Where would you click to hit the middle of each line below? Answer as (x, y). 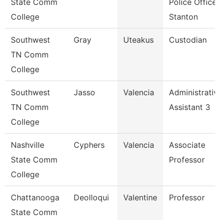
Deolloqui (91, 197)
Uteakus (138, 40)
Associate (187, 145)
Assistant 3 (190, 107)
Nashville (27, 145)
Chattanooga (35, 197)
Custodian (188, 40)
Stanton (183, 17)
